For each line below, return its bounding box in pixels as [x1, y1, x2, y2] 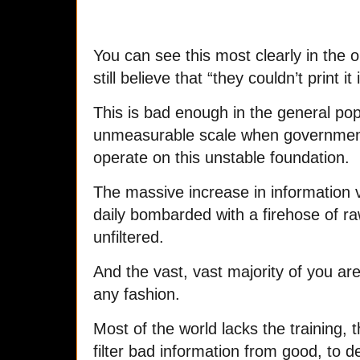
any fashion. [93, 284, 180, 303]
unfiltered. [93, 227, 164, 246]
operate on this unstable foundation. [93, 149, 350, 167]
